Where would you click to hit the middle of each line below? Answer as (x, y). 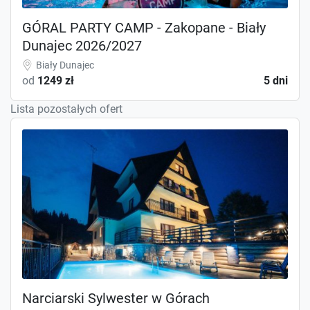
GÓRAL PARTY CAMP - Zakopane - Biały (144, 27)
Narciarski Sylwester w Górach (116, 298)
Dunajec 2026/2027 (82, 45)
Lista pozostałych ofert (66, 109)
